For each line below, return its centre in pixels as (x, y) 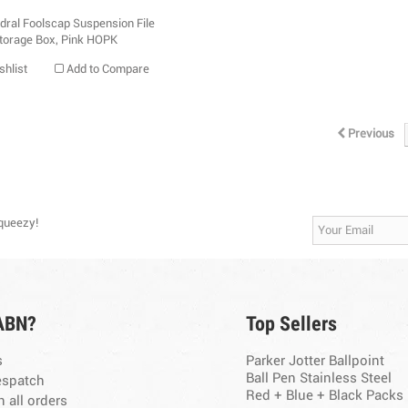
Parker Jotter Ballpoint (316, 362)
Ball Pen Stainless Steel (319, 379)
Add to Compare (108, 70)
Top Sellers (292, 324)
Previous (371, 135)
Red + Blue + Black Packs (325, 396)
